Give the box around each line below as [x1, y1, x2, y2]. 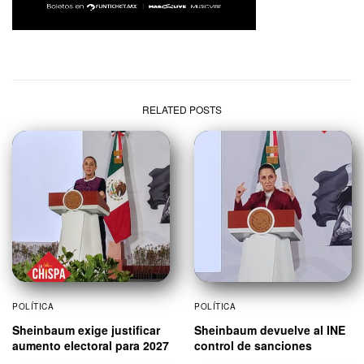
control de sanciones [194, 336, 312, 353]
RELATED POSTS [142, 102, 222, 116]
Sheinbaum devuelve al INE [194, 321, 345, 338]
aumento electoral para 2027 [12, 336, 169, 353]
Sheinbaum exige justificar [12, 321, 160, 338]
